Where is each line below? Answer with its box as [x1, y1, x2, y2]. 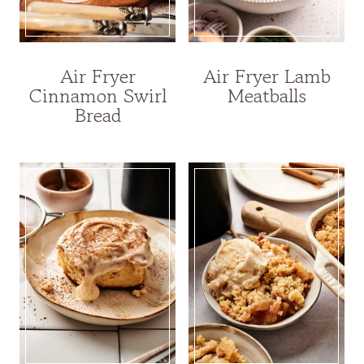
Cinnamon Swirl [28, 80, 167, 110]
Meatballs [227, 80, 306, 110]
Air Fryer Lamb [202, 61, 331, 90]
